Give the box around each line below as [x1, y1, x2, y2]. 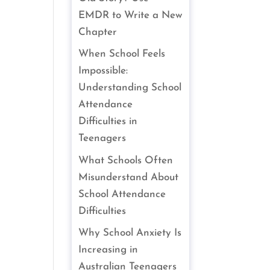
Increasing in [78, 245, 139, 255]
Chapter [78, 27, 118, 37]
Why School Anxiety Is [78, 228, 182, 238]
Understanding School [78, 83, 182, 93]
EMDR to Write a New [78, 10, 183, 20]
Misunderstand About [78, 172, 179, 183]
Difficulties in [78, 116, 138, 127]
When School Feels [78, 49, 166, 59]
